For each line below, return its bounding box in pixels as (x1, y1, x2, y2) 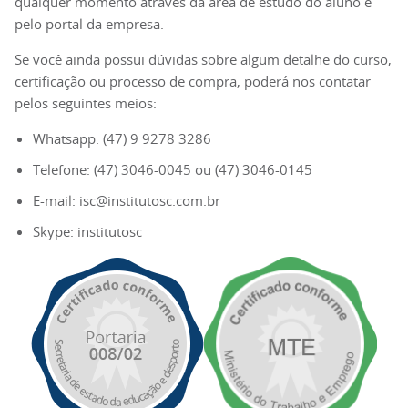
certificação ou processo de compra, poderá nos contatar (15, 72, 371, 91)
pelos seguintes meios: (15, 94, 157, 113)
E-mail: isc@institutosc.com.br (33, 191, 220, 210)
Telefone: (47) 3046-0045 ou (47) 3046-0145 (33, 160, 312, 179)
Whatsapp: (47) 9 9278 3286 (33, 129, 211, 148)
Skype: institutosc (33, 222, 142, 241)
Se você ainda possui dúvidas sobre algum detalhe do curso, (15, 50, 392, 69)
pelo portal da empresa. (15, 15, 164, 34)
